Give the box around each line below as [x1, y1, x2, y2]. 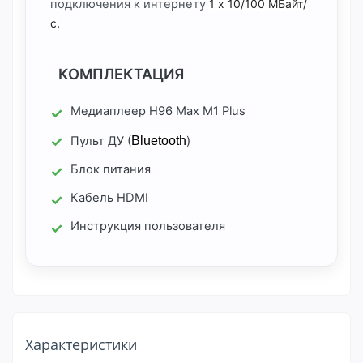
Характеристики [25, 335, 137, 354]
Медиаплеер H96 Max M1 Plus [70, 104, 246, 118]
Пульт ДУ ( [70, 134, 131, 148]
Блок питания [70, 162, 151, 177]
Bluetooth [131, 134, 186, 147]
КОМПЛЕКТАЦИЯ [58, 65, 184, 83]
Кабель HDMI [70, 190, 148, 205]
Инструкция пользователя [70, 219, 225, 233]
